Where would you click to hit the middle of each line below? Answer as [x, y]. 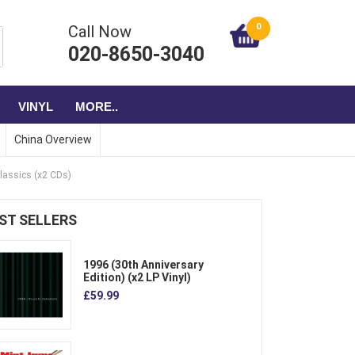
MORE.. [97, 106]
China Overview [53, 139]
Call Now [100, 32]
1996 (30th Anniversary [143, 264]
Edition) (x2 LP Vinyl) [137, 277]
